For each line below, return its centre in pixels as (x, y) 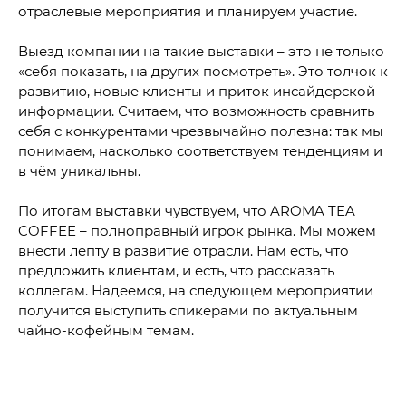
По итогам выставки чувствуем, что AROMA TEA (187, 211)
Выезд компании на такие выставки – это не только (201, 51)
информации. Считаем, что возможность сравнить (196, 111)
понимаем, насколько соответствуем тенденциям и (200, 151)
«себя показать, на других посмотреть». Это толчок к (203, 71)
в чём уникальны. (79, 171)
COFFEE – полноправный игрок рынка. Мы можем (197, 231)
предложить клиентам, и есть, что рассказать (176, 271)
